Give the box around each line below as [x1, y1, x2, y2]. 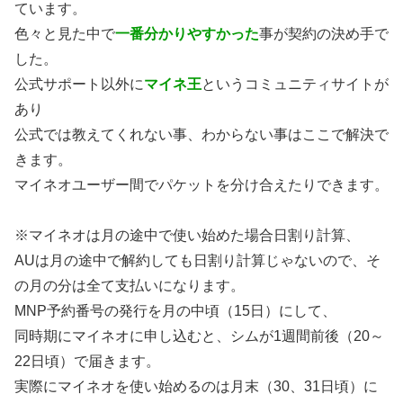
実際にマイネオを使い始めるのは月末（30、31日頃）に [14, 378, 378, 394]
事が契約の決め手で [259, 25, 389, 41]
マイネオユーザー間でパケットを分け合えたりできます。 [14, 176, 389, 193]
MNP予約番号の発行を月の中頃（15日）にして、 [14, 302, 336, 318]
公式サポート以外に [14, 76, 144, 92]
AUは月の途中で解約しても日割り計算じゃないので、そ [14, 252, 381, 268]
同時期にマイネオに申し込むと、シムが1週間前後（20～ [14, 327, 384, 344]
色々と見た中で [14, 25, 115, 41]
